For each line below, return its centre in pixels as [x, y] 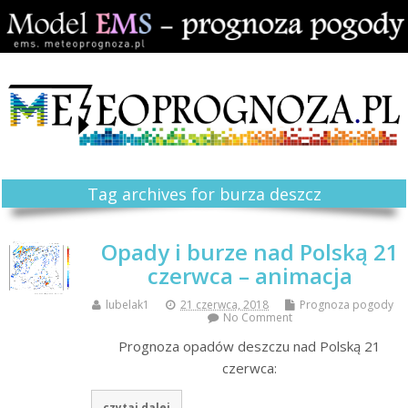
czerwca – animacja [250, 276]
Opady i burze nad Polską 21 [250, 252]
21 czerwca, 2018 [224, 305]
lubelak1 [127, 305]
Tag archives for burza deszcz [204, 194]
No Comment [257, 318]
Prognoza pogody [347, 305]
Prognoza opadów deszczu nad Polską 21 [250, 347]
